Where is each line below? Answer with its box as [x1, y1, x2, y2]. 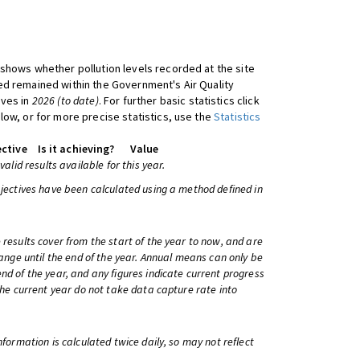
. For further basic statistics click [98, 93, 260, 108]
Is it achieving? [37, 141, 114, 156]
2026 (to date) [31, 93, 99, 108]
